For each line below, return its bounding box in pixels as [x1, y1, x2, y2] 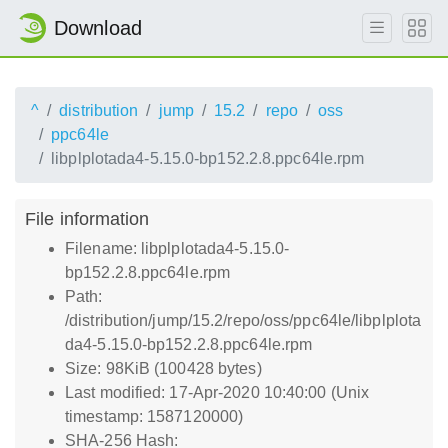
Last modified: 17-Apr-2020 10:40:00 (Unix [65, 384, 370, 401]
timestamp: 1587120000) [65, 408, 244, 425]
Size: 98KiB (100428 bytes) [65, 360, 262, 377]
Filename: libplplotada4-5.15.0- [65, 240, 290, 257]
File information [25, 208, 150, 229]
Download [54, 17, 142, 39]
